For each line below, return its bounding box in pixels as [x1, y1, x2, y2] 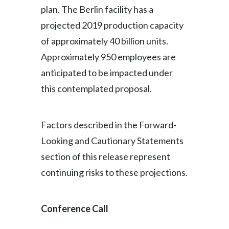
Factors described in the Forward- [41, 119, 176, 130]
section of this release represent [41, 151, 170, 162]
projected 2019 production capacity [41, 19, 184, 31]
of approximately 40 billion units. [41, 35, 168, 47]
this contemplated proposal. [41, 83, 152, 94]
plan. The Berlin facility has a [41, 4, 153, 15]
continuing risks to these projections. [41, 167, 188, 178]
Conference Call [41, 203, 108, 214]
